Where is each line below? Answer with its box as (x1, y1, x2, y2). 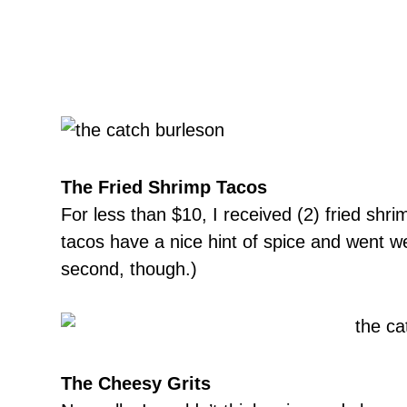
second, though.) (61, 259, 197, 280)
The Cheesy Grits (61, 373, 211, 394)
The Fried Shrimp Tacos (61, 177, 267, 198)
